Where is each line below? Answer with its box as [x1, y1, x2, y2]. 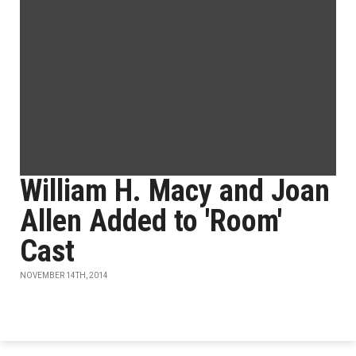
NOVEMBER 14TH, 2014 [20, 271, 108, 280]
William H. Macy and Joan [20, 173, 330, 208]
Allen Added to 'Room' [20, 203, 282, 238]
